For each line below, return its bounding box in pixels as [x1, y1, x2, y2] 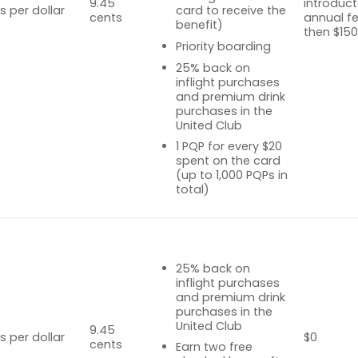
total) [175, 181, 209, 198]
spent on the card [175, 153, 280, 169]
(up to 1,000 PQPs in [175, 167, 288, 184]
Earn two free [175, 339, 253, 356]
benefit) [175, 17, 223, 34]
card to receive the [175, 2, 286, 19]
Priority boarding [175, 38, 271, 55]
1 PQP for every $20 [175, 138, 282, 155]
